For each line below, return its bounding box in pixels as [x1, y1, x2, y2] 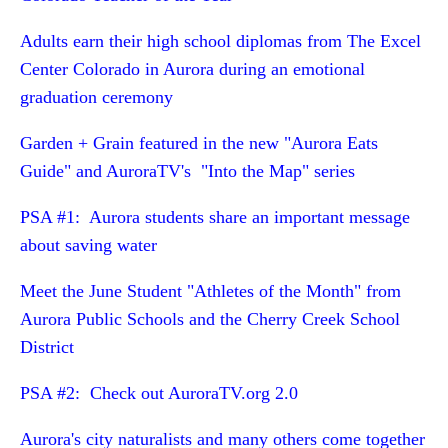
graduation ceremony [20, 87, 173, 107]
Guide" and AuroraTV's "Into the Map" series [20, 161, 355, 181]
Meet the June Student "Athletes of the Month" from [20, 281, 401, 301]
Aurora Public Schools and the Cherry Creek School [20, 309, 400, 329]
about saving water [20, 235, 157, 255]
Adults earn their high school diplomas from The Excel [20, 31, 421, 51]
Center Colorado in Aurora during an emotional [20, 59, 365, 79]
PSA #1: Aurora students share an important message [20, 207, 410, 227]
